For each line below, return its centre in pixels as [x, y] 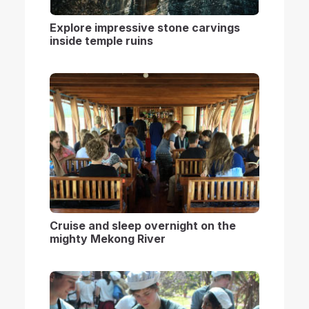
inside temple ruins [101, 41]
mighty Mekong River [108, 239]
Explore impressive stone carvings [145, 28]
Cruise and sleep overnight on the [143, 226]
